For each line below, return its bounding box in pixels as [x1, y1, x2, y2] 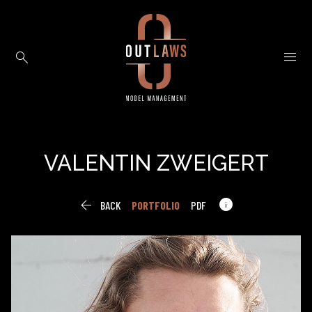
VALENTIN [43, 150, 157, 175]
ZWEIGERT [156, 150, 269, 175]
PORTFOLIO [132, 198, 180, 212]
